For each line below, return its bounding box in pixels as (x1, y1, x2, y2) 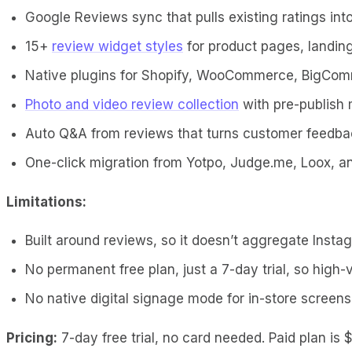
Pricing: (6, 329, 57, 346)
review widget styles (52, 38, 183, 54)
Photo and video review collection (25, 96, 239, 112)
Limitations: (6, 193, 86, 210)
